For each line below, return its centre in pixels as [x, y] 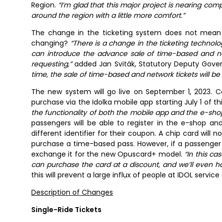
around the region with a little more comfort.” [108, 16]
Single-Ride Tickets [66, 210]
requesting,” [52, 64]
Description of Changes [72, 193]
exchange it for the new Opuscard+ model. [108, 154]
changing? [51, 43]
